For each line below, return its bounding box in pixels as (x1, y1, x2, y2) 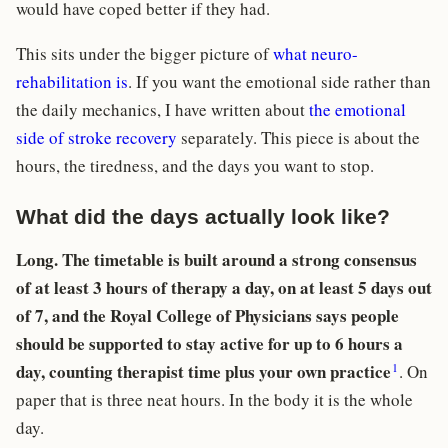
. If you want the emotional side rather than (128, 70, 431, 94)
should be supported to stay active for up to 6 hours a (16, 331, 403, 357)
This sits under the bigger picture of (16, 42, 273, 66)
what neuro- (273, 42, 358, 66)
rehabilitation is (16, 70, 128, 94)
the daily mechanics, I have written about (16, 98, 309, 122)
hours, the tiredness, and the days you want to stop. (16, 154, 374, 178)
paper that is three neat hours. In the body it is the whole (16, 388, 413, 412)
